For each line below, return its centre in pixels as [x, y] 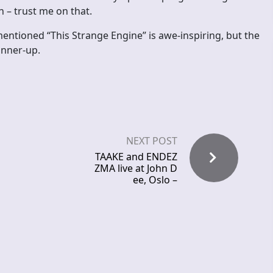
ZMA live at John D [136, 168]
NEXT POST [152, 141]
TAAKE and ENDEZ [136, 157]
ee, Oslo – [155, 180]
